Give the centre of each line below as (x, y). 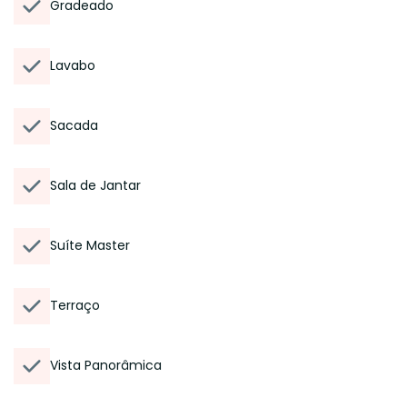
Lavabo (73, 65)
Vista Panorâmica (106, 365)
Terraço (75, 305)
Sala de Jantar (95, 185)
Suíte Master (90, 245)
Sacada (74, 125)
